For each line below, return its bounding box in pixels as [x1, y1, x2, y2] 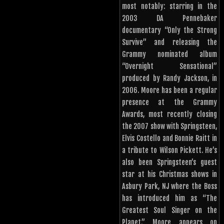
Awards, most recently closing [122, 109, 217, 118]
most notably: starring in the [122, 1, 217, 10]
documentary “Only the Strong [122, 25, 217, 34]
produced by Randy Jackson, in [122, 73, 217, 82]
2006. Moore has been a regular [122, 85, 217, 94]
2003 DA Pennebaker [122, 13, 217, 22]
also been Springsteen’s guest [122, 157, 217, 166]
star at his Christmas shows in [122, 169, 217, 178]
